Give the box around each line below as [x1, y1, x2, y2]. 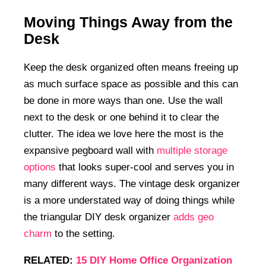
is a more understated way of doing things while [24, 195, 235, 207]
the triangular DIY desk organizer [24, 211, 173, 223]
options [24, 161, 56, 173]
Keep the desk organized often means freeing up [24, 62, 238, 74]
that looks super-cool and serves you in [56, 161, 234, 173]
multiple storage [157, 145, 227, 157]
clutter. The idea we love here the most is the [24, 128, 223, 140]
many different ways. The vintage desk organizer [24, 178, 240, 190]
